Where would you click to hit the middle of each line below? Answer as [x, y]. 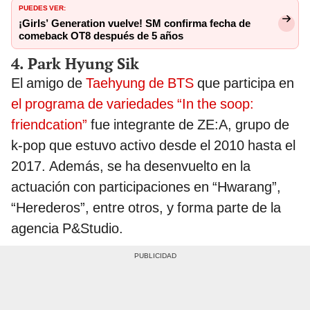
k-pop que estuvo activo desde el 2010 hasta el [153, 145]
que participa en [244, 83]
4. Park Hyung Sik [75, 63]
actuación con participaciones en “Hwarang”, [146, 186]
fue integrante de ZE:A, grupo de [188, 124]
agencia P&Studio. [67, 228]
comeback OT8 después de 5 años [101, 36]
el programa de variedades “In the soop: [133, 103]
